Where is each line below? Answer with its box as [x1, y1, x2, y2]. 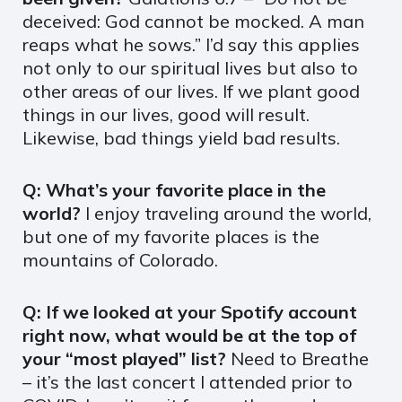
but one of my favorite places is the [22, 224, 319, 248]
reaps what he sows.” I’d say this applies [22, 32, 360, 56]
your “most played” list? [22, 346, 231, 370]
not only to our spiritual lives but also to [22, 56, 358, 79]
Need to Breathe [231, 346, 369, 370]
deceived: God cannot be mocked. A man [22, 9, 364, 32]
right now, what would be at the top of [22, 323, 356, 346]
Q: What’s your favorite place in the [22, 178, 326, 201]
